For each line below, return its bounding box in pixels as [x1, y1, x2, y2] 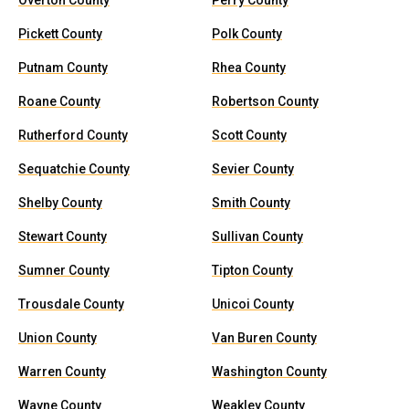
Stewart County [18, 229, 107, 244]
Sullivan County [212, 229, 303, 244]
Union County [18, 330, 97, 345]
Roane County [18, 94, 100, 109]
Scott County [212, 128, 287, 142]
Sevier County [212, 162, 294, 176]
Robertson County [212, 94, 319, 109]
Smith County [212, 195, 290, 210]
